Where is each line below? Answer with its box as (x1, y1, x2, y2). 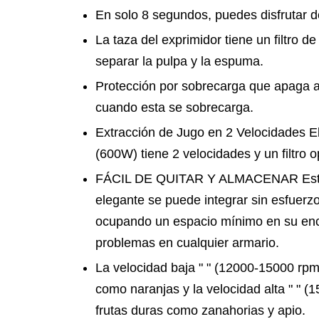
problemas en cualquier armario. (95, 236, 279, 250)
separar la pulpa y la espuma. (95, 54, 263, 68)
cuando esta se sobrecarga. (95, 100, 253, 115)
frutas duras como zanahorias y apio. (95, 303, 305, 318)
